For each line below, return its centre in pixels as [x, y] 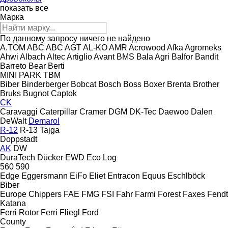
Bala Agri [153, 56]
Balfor [182, 56]
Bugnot [36, 93]
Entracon [124, 176]
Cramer [93, 111]
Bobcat [83, 84]
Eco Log [102, 157]
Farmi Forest [158, 194]
